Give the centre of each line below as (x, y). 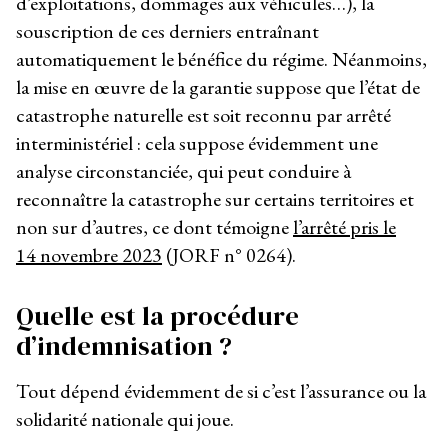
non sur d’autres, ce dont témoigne (154, 227)
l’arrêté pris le (344, 227)
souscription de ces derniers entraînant (167, 31)
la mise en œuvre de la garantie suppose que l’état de (218, 87)
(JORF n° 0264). (229, 255)
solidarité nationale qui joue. (127, 419)
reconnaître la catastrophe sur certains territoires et (215, 199)
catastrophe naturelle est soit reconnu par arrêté (203, 115)
